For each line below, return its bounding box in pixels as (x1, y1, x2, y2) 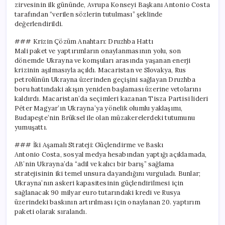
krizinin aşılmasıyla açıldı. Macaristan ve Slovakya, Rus (15, 65, 186, 74)
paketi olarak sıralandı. (15, 207, 87, 216)
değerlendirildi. (15, 19, 63, 28)
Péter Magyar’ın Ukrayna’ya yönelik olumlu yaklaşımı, (15, 103, 183, 113)
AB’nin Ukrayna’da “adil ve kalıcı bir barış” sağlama (15, 159, 174, 168)
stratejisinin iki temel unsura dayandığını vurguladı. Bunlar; (15, 169, 201, 178)
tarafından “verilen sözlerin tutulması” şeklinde (15, 10, 163, 19)
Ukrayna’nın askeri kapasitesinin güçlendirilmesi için (15, 178, 184, 187)
